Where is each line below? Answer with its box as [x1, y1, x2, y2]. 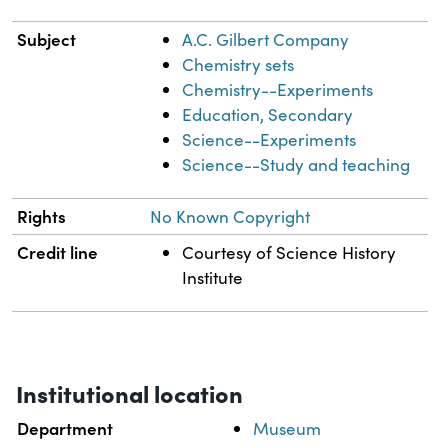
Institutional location [16, 375, 243, 409]
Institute [182, 265, 244, 289]
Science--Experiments [182, 127, 357, 151]
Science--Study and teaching [182, 152, 411, 176]
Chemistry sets [182, 52, 295, 76]
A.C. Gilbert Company [182, 27, 350, 51]
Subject [17, 26, 77, 51]
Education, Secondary [182, 102, 354, 126]
